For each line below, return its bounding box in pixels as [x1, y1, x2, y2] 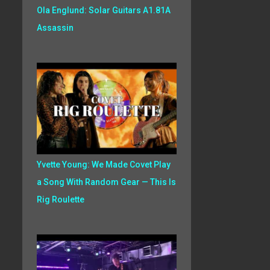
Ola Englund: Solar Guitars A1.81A [36, 5, 171, 15]
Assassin [36, 23, 74, 33]
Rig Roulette [36, 195, 84, 204]
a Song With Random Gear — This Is [36, 177, 176, 187]
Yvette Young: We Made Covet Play [36, 160, 171, 169]
